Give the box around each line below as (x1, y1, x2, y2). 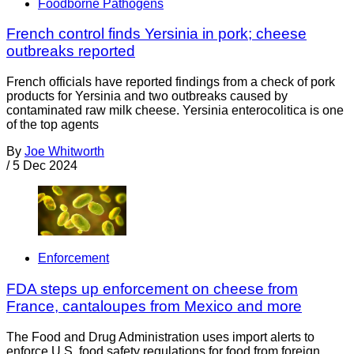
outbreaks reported (6, 43, 135, 60)
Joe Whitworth (24, 145, 104, 159)
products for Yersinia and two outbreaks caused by (6, 89, 288, 104)
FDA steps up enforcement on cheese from (6, 281, 298, 298)
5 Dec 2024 (13, 159, 77, 173)
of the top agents (6, 118, 99, 132)
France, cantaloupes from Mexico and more (6, 298, 302, 315)
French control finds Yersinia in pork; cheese (6, 25, 307, 43)
